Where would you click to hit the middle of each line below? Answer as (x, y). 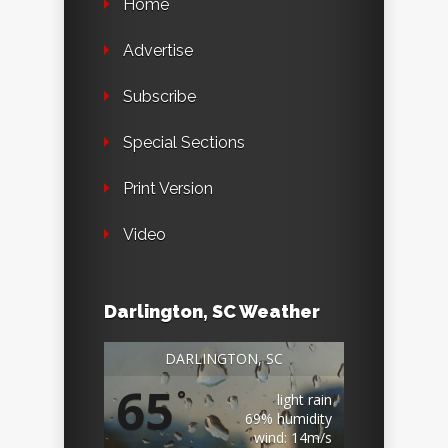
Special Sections (184, 143)
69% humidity (288, 419)
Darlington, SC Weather (212, 312)
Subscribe (159, 97)
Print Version (168, 189)
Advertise (158, 51)
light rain (304, 400)
